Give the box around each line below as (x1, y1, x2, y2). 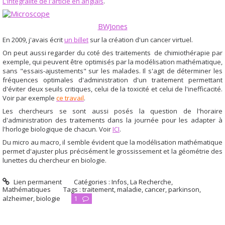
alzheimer (3, 194, 33, 203)
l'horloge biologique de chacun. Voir (3, 124, 113, 134)
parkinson (168, 185, 199, 194)
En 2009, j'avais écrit (3, 35, 64, 44)
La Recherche (130, 177, 172, 187)
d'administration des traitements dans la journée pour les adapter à (3, 115, 222, 125)
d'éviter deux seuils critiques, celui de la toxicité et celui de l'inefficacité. (3, 84, 222, 93)
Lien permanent (12, 177, 62, 187)
